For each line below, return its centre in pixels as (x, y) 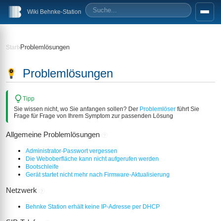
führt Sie (188, 109)
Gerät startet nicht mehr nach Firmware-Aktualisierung (98, 175)
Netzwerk (22, 190)
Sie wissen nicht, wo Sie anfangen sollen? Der (77, 109)
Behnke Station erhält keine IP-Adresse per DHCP (93, 207)
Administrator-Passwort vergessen (72, 151)
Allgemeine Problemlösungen (53, 135)
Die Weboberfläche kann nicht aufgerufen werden (92, 159)
